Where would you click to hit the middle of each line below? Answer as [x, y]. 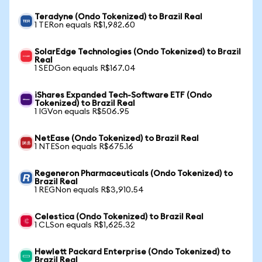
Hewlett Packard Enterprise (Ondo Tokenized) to [132, 252]
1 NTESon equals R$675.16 [84, 147]
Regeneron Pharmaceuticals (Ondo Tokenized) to [134, 174]
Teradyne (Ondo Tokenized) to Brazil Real [118, 17]
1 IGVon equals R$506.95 [82, 112]
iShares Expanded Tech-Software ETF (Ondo [123, 95]
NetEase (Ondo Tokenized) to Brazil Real [117, 139]
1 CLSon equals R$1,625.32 [85, 225]
